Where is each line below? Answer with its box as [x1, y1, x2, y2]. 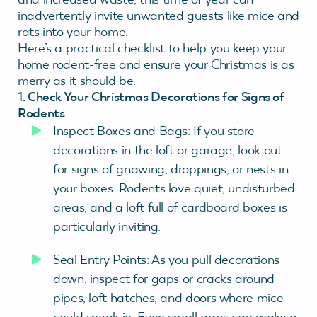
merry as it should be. [18, 72, 137, 88]
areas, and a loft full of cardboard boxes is [53, 199, 287, 215]
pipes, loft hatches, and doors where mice [53, 289, 284, 306]
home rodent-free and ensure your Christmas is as [18, 56, 294, 72]
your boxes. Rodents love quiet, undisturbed [53, 180, 295, 196]
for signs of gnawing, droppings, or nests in [53, 161, 289, 177]
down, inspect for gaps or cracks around [53, 270, 275, 287]
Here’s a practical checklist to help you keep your [18, 40, 287, 56]
